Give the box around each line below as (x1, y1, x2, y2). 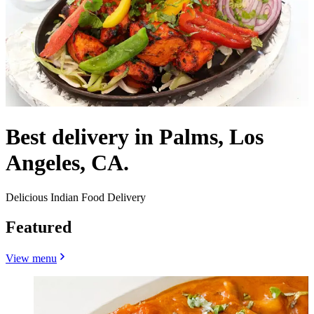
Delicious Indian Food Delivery (6, 191, 146, 203)
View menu (6, 252, 57, 264)
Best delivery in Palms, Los (6, 124, 264, 150)
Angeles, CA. (6, 150, 129, 176)
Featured (6, 217, 71, 236)
